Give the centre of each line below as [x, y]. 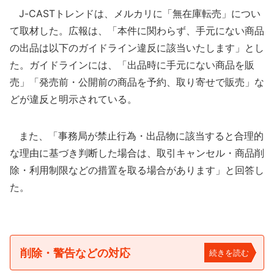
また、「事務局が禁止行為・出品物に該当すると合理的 [137, 136]
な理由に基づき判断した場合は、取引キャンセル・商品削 [137, 153]
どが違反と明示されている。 [73, 99]
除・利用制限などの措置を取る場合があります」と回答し [137, 170]
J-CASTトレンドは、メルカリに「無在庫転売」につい [135, 13]
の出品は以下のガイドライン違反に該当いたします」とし [137, 48]
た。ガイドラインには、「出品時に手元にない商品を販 [132, 65]
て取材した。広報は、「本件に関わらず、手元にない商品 [137, 31]
